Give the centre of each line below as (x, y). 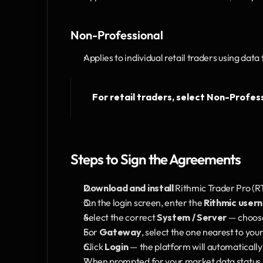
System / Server (192, 217)
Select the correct (120, 217)
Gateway (120, 232)
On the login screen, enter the (144, 202)
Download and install (129, 188)
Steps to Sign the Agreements (156, 159)
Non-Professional (117, 35)
